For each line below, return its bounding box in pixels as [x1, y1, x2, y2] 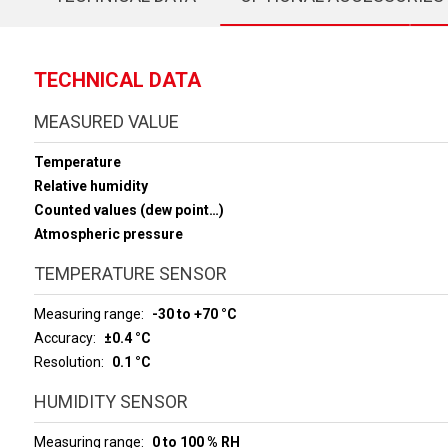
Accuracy [33, 330, 93, 346]
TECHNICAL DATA [33, 68, 201, 92]
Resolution [33, 354, 101, 370]
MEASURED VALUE [33, 111, 179, 132]
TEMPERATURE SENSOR [33, 263, 227, 284]
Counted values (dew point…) [33, 202, 224, 218]
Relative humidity [33, 178, 148, 194]
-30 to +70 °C [151, 306, 237, 322]
